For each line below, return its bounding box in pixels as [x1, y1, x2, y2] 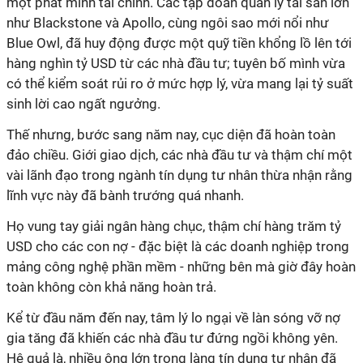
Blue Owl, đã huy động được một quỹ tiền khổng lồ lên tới [6, 35, 352, 51]
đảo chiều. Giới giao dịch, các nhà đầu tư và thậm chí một [6, 147, 352, 163]
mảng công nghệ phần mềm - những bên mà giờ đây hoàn [6, 258, 356, 275]
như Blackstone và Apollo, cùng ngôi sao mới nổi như [6, 15, 329, 31]
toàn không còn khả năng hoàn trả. [6, 279, 216, 295]
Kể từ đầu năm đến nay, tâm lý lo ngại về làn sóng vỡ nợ [6, 310, 340, 326]
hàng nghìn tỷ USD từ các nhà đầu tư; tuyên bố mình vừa [6, 55, 345, 71]
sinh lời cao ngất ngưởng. [6, 96, 160, 112]
